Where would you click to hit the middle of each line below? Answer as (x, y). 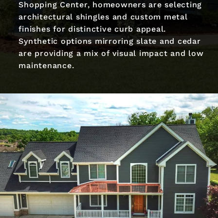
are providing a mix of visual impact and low (111, 53)
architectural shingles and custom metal (103, 17)
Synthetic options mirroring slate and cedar (110, 41)
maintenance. (46, 65)
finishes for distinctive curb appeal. (92, 29)
